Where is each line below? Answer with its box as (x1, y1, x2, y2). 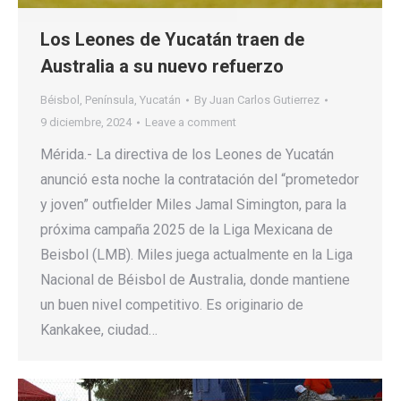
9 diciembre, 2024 (40, 115, 132, 130)
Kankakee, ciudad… (40, 321, 158, 339)
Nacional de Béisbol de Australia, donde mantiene (40, 271, 350, 289)
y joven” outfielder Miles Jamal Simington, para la (40, 196, 346, 214)
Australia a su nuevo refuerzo (40, 55, 284, 78)
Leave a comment (145, 115, 236, 130)
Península (85, 93, 134, 107)
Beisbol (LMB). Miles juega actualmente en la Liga (40, 246, 353, 264)
